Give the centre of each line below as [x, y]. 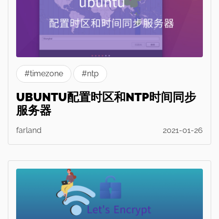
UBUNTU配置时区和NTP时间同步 [106, 97]
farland [29, 131]
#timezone [44, 74]
